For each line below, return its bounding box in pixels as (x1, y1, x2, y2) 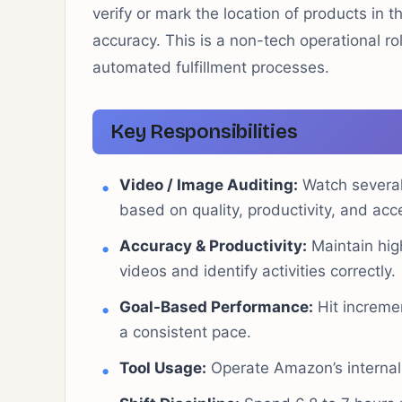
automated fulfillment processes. (92, 58, 329, 76)
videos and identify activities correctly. (119, 262, 396, 280)
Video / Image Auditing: (119, 176, 298, 194)
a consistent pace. (119, 323, 251, 341)
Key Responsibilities (110, 120, 298, 144)
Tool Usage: (119, 359, 206, 377)
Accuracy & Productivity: (119, 237, 307, 255)
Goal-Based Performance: (119, 298, 313, 316)
